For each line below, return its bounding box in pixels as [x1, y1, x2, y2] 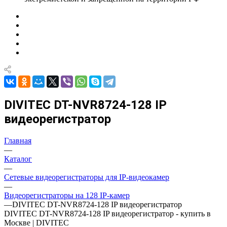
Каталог [4, 154, 32, 163]
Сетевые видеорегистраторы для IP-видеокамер [4, 172, 169, 181]
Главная [4, 136, 31, 145]
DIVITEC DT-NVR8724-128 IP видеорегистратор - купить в [4, 209, 211, 218]
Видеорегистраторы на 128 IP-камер [4, 191, 130, 200]
